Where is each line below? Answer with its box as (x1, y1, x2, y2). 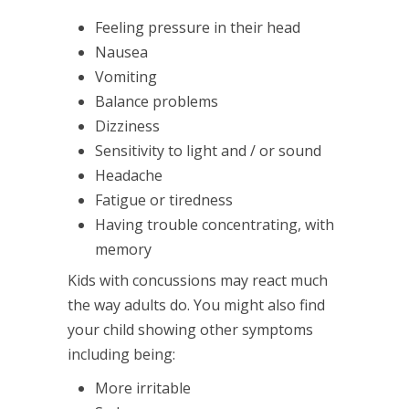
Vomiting (95, 66, 157, 87)
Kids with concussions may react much (68, 269, 328, 290)
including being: (68, 343, 175, 364)
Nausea (95, 41, 148, 62)
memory (95, 238, 152, 259)
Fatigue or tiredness (95, 189, 233, 210)
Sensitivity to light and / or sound (95, 140, 321, 161)
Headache (95, 164, 163, 185)
